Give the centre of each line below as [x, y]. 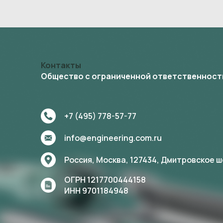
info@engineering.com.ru [113, 138]
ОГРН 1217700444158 [105, 180]
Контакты [61, 65]
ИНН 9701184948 [96, 191]
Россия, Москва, [96, 160]
